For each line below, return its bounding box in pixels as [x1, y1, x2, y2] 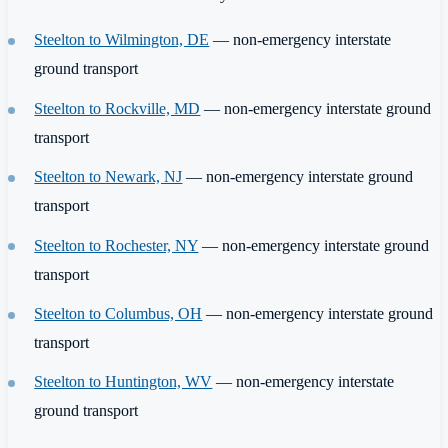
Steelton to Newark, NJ [34, 167, 183, 187]
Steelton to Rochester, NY [34, 235, 199, 255]
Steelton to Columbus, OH [34, 303, 203, 323]
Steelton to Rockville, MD [34, 98, 201, 118]
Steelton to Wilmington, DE [34, 30, 210, 50]
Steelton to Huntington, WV [34, 372, 213, 392]
